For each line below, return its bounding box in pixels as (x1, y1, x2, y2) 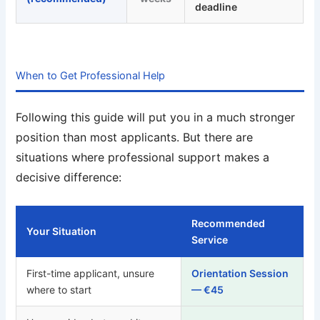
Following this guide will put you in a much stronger (16, 110, 296, 125)
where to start (26, 284, 92, 296)
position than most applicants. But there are (16, 130, 254, 145)
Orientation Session (191, 267, 289, 280)
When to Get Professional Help (16, 69, 166, 82)
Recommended (191, 217, 266, 230)
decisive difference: (16, 170, 122, 185)
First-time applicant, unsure (26, 267, 155, 280)
